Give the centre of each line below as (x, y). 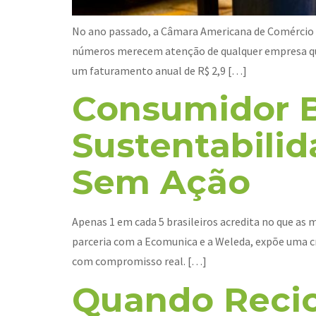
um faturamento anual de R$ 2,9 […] (159, 71)
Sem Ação (161, 182)
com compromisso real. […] (139, 261)
